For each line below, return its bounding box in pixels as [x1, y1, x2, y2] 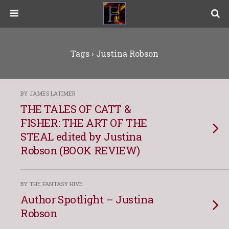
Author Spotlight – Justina [20, 192, 154, 207]
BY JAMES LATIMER [20, 89, 76, 97]
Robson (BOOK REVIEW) [20, 143, 140, 157]
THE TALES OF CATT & [20, 102, 131, 116]
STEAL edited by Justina [20, 129, 142, 144]
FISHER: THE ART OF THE [20, 116, 147, 130]
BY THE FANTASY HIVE [20, 180, 83, 188]
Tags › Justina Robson [71, 48, 158, 59]
